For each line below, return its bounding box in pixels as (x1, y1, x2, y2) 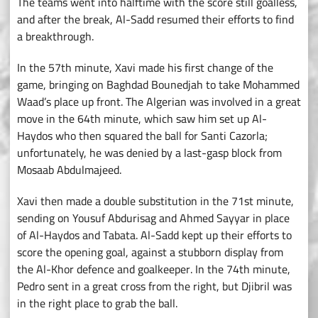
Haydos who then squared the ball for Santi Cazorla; (17, 125, 268, 147)
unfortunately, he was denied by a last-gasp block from (17, 142, 282, 164)
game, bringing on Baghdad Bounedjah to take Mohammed (17, 74, 300, 96)
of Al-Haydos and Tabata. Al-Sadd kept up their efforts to (17, 224, 292, 246)
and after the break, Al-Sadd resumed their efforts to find (17, 9, 294, 31)
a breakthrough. (17, 26, 94, 48)
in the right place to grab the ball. (17, 292, 177, 314)
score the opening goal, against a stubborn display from (17, 241, 283, 263)
